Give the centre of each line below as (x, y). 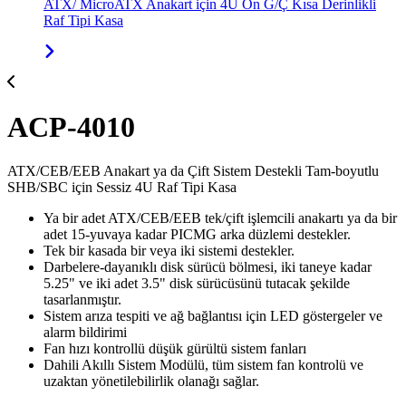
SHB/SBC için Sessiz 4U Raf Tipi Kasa (122, 187)
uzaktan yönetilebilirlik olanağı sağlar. (151, 381)
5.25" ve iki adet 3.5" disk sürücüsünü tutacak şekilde (197, 283)
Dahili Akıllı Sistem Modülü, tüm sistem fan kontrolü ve (203, 365)
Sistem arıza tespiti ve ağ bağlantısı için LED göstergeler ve (213, 316)
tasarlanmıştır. (82, 300)
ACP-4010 (71, 126)
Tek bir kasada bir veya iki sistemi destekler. (169, 251)
